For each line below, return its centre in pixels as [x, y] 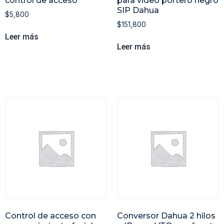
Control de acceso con [50, 216]
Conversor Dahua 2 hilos [166, 216]
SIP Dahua [138, 10]
